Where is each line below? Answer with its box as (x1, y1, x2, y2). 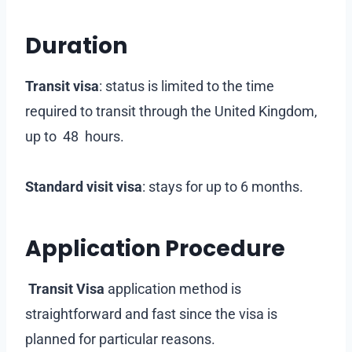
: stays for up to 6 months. (142, 178, 306, 195)
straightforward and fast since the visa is (25, 305, 277, 322)
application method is (104, 280, 241, 297)
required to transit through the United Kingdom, (25, 102, 317, 119)
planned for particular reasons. (25, 330, 215, 347)
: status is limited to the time (99, 77, 274, 94)
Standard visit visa (25, 178, 142, 195)
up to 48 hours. (25, 127, 127, 145)
